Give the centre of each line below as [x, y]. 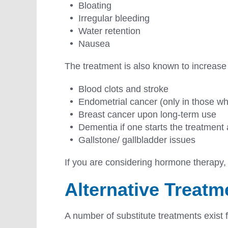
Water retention [109, 31]
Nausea [95, 44]
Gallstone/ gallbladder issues [139, 140]
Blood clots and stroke [123, 89]
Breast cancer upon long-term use [147, 115]
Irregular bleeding [114, 19]
